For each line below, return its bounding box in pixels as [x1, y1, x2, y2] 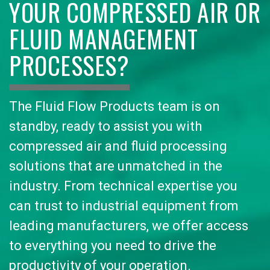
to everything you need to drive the [9, 237, 216, 253]
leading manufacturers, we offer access [9, 218, 248, 233]
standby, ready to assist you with [9, 118, 202, 134]
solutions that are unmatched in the [9, 158, 222, 174]
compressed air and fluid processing [9, 138, 227, 154]
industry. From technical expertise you [9, 178, 237, 193]
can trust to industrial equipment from [9, 198, 239, 213]
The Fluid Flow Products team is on [9, 98, 220, 114]
